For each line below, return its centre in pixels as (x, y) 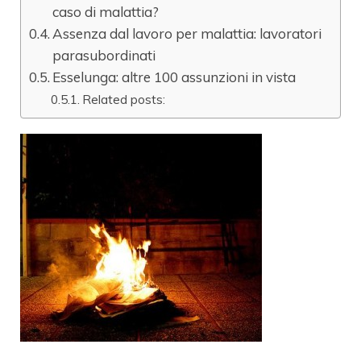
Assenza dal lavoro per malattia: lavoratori (187, 33)
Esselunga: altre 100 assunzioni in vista (174, 77)
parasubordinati (104, 55)
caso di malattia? (106, 11)
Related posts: (124, 99)
